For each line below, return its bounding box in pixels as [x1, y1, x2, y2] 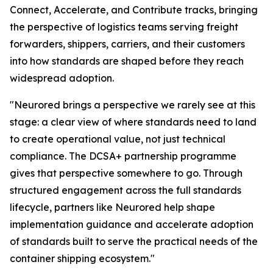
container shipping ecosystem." [10, 252, 155, 264]
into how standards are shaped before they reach [10, 54, 244, 67]
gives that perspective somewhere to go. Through [10, 166, 243, 179]
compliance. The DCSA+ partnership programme [10, 149, 236, 162]
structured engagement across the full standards [10, 183, 241, 196]
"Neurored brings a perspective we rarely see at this [10, 98, 255, 111]
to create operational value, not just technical [10, 132, 225, 145]
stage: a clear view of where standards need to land [10, 115, 257, 128]
